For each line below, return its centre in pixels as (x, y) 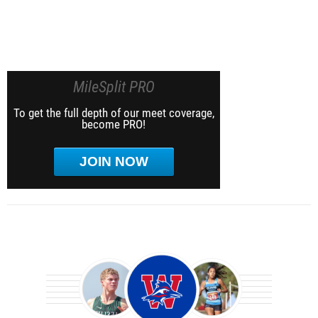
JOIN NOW (114, 161)
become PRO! (114, 124)
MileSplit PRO (114, 87)
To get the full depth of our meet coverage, (114, 113)
